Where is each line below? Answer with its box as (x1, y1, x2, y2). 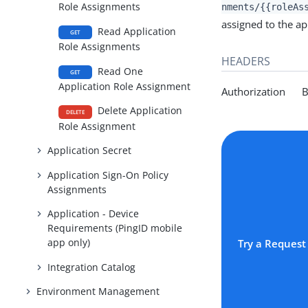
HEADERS (221, 53, 271, 69)
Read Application (95, 24, 177, 38)
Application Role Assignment (58, 79, 191, 93)
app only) (47, 236, 91, 250)
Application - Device (47, 207, 140, 221)
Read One (95, 64, 144, 78)
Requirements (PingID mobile (47, 221, 183, 235)
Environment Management (36, 285, 160, 298)
